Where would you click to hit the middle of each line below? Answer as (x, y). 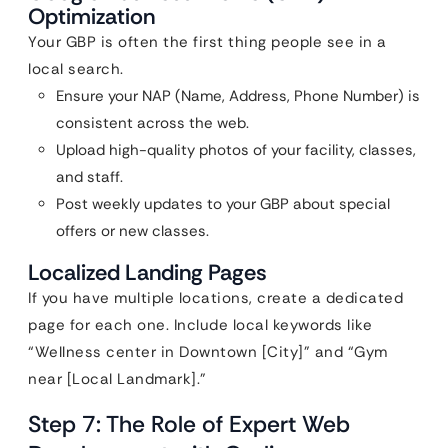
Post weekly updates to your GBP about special (223, 204)
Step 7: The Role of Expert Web (189, 424)
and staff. (89, 177)
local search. (76, 69)
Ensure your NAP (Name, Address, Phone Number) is (238, 96)
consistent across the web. (152, 123)
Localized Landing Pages (147, 272)
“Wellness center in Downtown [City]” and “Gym (208, 352)
